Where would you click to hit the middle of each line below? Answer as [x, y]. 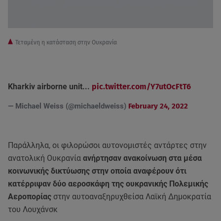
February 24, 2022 [158, 106]
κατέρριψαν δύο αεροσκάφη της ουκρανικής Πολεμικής [108, 184]
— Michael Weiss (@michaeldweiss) [68, 106]
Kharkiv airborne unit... [50, 87]
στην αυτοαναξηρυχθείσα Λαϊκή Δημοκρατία [132, 197]
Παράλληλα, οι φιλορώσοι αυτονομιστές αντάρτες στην [107, 146]
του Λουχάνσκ [33, 210]
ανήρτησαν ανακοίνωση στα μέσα [141, 158]
